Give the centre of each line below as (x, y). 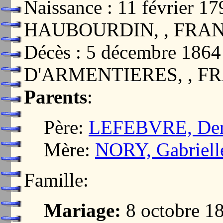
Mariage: (82, 211)
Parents (56, 97)
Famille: (56, 180)
